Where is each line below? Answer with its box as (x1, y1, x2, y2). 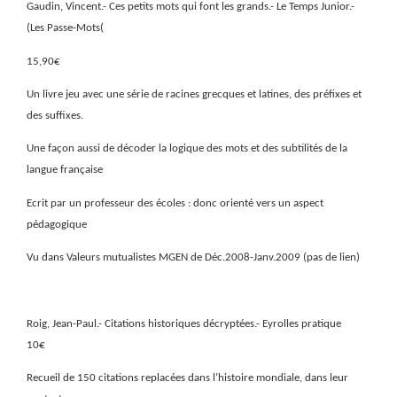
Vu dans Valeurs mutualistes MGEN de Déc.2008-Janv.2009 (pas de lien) (27, 251, 360, 263)
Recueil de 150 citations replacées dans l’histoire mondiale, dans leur (27, 371, 348, 384)
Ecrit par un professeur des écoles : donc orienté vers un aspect (27, 197, 323, 209)
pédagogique (27, 218, 87, 230)
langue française (27, 164, 103, 176)
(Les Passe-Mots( (27, 22, 104, 35)
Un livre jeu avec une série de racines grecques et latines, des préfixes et (27, 88, 362, 100)
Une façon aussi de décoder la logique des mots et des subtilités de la (27, 143, 347, 155)
